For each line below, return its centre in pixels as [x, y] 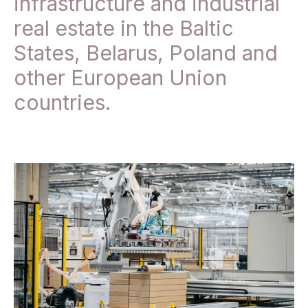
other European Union [120, 78]
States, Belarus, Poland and [146, 53]
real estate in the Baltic [124, 29]
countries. [62, 103]
